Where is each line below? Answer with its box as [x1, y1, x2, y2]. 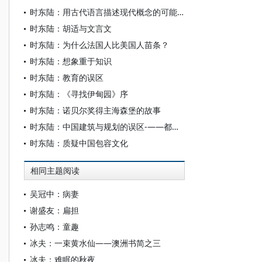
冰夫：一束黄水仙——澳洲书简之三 [30, 237, 161, 249]
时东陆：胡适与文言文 [30, 23, 112, 34]
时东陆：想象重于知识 [30, 56, 112, 67]
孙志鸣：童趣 [30, 221, 79, 232]
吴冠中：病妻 [30, 188, 79, 199]
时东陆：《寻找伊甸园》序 [30, 88, 128, 99]
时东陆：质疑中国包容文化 [30, 137, 128, 149]
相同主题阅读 [30, 166, 80, 175]
